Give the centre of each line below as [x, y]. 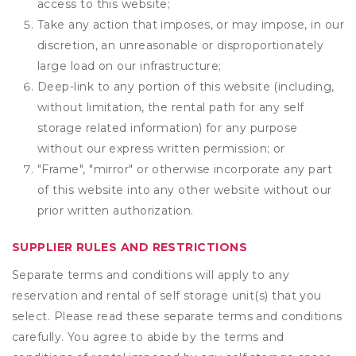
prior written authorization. [116, 211]
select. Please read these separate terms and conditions [177, 316]
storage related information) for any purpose [168, 128]
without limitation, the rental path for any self [171, 107]
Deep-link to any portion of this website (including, [186, 87]
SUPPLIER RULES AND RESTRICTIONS [130, 247]
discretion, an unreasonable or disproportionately [181, 45]
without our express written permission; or [161, 149]
